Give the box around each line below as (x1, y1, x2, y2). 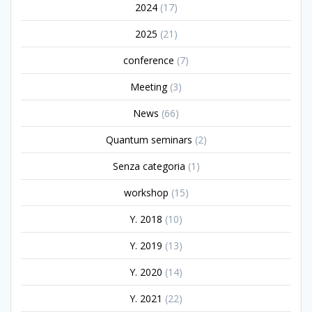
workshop (123, 186, 169, 200)
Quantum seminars (105, 133, 192, 147)
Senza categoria (112, 159, 185, 173)
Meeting (130, 80, 167, 94)
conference (123, 54, 174, 68)
